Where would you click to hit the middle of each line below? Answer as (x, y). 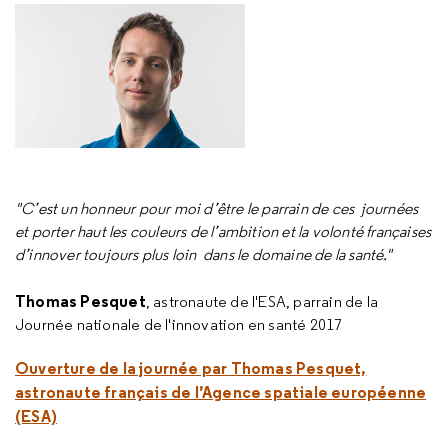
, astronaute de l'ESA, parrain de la (262, 301)
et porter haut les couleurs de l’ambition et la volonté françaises (223, 231)
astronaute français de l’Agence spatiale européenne (221, 392)
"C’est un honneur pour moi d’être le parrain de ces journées (217, 208)
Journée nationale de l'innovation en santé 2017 (179, 324)
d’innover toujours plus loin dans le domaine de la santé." (203, 254)
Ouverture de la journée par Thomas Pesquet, (191, 368)
